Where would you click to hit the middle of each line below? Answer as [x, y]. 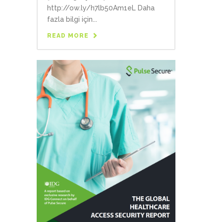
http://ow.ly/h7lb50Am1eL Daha [101, 8]
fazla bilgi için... [72, 19]
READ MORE [68, 35]
